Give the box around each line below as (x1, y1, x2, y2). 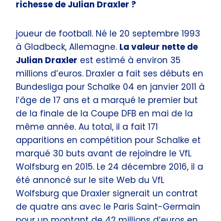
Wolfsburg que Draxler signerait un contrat (16, 187, 198, 199)
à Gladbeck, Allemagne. (16, 40, 119, 53)
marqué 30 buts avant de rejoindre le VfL (16, 147, 191, 159)
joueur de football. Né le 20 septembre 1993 (16, 27, 200, 39)
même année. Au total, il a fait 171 (16, 120, 158, 133)
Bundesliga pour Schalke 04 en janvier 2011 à (16, 80, 205, 93)
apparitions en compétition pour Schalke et (16, 134, 201, 146)
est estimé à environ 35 (77, 54, 181, 66)
